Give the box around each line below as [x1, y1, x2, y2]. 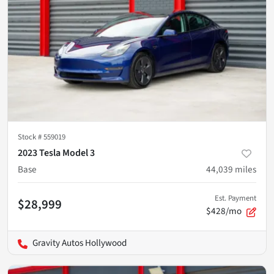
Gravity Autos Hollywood [32, 236, 127, 250]
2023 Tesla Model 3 [18, 146, 95, 160]
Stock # [18, 131, 43, 143]
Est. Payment [215, 193, 256, 204]
